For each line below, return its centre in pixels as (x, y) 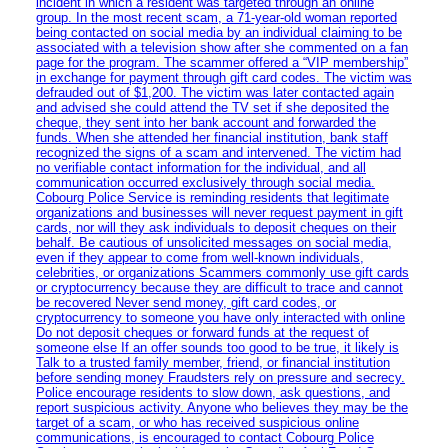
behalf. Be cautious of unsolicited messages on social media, (214, 242)
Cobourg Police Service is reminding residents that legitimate (212, 197)
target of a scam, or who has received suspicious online (197, 422)
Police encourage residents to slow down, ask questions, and (213, 392)
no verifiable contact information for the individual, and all (201, 167)
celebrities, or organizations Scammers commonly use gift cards (222, 272)
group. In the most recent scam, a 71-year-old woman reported (216, 17)
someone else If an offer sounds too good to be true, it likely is (217, 347)
